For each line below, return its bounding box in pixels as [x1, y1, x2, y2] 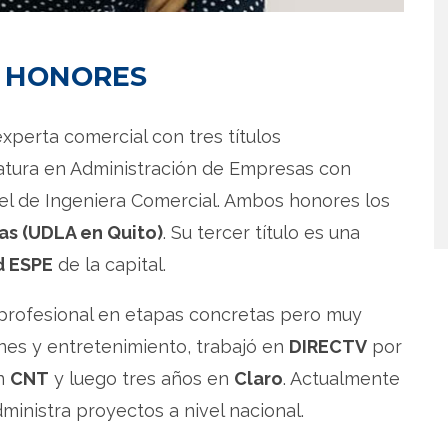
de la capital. [53, 253, 166, 275]
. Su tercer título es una [163, 221, 360, 243]
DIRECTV [289, 335, 367, 357]
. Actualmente [283, 367, 400, 389]
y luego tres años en [49, 367, 234, 389]
